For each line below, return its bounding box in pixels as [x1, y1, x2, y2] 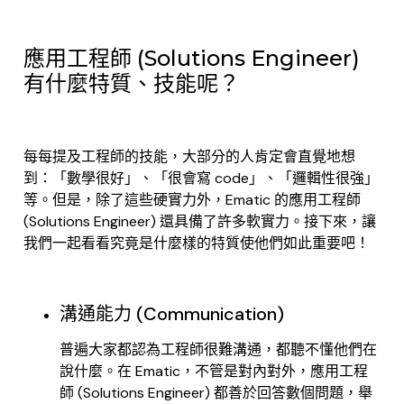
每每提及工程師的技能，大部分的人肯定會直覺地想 [23, 146, 355, 166]
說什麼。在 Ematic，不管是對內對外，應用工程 [60, 362, 368, 381]
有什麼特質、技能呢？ [23, 70, 240, 97]
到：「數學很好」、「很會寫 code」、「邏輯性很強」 [23, 168, 379, 188]
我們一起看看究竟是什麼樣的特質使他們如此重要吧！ [23, 233, 370, 252]
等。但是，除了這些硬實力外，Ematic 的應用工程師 [23, 189, 361, 209]
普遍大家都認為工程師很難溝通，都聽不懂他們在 [60, 340, 377, 360]
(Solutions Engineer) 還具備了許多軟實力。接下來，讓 [23, 211, 376, 231]
